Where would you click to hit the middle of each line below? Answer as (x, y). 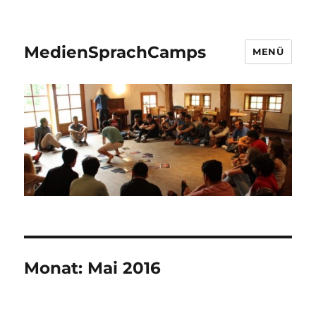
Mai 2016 (124, 268)
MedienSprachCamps (115, 52)
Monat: (56, 268)
